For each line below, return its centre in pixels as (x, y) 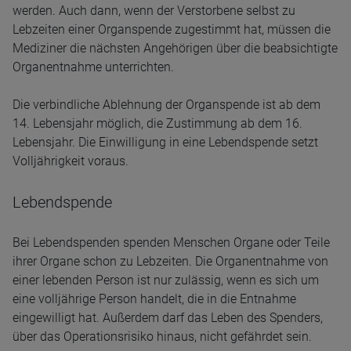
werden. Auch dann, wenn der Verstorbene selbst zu (154, 11)
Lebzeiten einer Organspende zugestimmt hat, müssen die (172, 29)
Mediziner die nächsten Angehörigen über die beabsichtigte (175, 48)
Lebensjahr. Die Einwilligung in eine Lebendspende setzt (165, 142)
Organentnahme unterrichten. (93, 67)
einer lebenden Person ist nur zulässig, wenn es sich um (166, 280)
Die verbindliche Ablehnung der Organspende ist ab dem (166, 105)
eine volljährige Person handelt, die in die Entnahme (154, 299)
